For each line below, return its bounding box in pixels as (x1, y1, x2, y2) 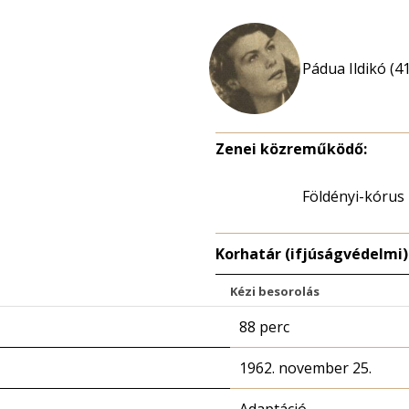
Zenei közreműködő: (215, 139, 367, 159)
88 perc (239, 317, 289, 337)
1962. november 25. (239, 358, 372, 378)
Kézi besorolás (230, 283, 320, 299)
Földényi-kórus (302, 186, 404, 206)
